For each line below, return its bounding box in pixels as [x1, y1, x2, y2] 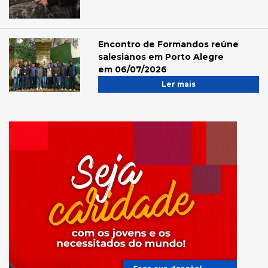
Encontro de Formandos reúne [98, 39, 239, 50]
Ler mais [162, 80, 196, 89]
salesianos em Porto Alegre [98, 51, 224, 63]
